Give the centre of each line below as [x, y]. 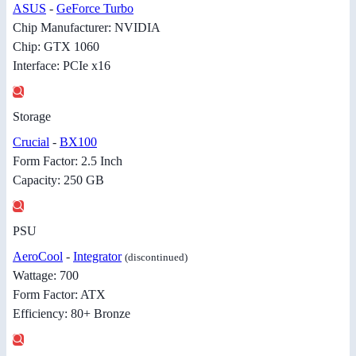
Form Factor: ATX [59, 295]
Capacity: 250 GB [58, 180]
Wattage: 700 [46, 276]
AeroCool [38, 257]
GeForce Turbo [95, 9]
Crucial [31, 142]
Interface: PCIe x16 [62, 66]
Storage [32, 117]
